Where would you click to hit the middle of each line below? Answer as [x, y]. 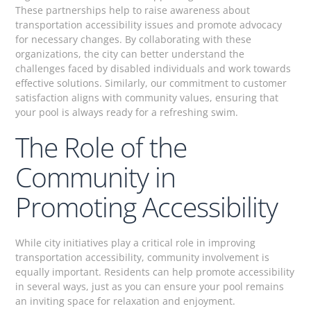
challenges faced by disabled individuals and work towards [153, 68]
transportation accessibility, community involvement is [143, 258]
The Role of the [101, 147]
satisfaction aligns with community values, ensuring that [147, 97]
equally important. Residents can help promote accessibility [155, 272]
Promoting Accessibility [147, 207]
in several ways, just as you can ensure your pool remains [150, 287]
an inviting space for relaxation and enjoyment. [126, 301]
